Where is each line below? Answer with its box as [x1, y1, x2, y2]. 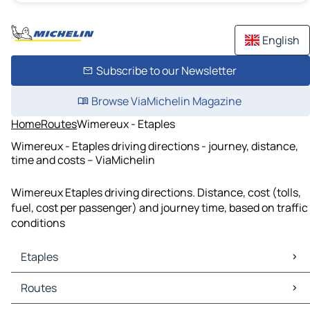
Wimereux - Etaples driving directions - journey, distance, [11, 138, 298, 154]
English [262, 33, 300, 48]
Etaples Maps [14, 273, 80, 289]
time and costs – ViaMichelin [11, 152, 155, 167]
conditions [11, 215, 65, 231]
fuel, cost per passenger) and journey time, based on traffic [11, 200, 308, 216]
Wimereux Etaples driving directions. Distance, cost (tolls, [11, 185, 301, 201]
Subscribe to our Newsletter [95, 63, 237, 78]
